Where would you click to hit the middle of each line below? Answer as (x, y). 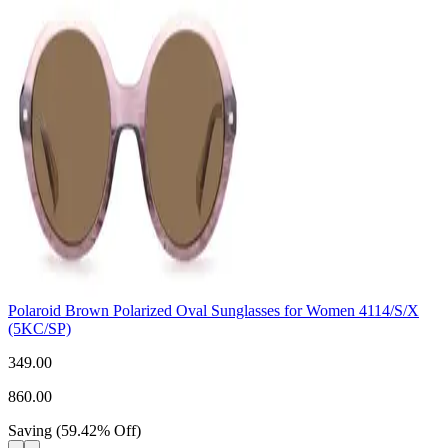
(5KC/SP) (39, 329)
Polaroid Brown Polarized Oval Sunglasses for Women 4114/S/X (213, 311)
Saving (30, 431)
